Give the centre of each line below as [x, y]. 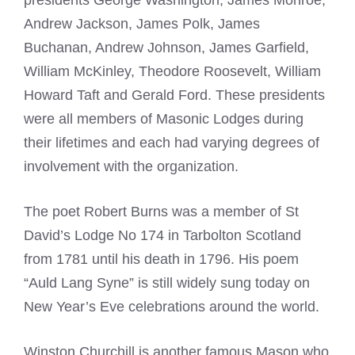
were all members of [90, 119]
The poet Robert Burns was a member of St [161, 212]
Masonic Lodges [208, 119]
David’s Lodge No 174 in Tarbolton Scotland [162, 236]
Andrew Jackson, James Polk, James [142, 24]
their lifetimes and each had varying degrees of [172, 143]
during [282, 119]
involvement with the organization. [131, 167]
